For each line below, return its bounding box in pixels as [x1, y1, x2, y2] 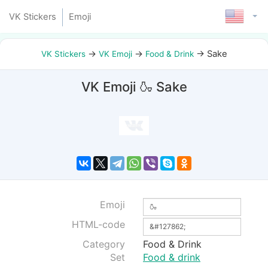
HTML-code [72, 218, 125, 230]
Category [83, 237, 125, 250]
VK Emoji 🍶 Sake [81, 79, 187, 95]
